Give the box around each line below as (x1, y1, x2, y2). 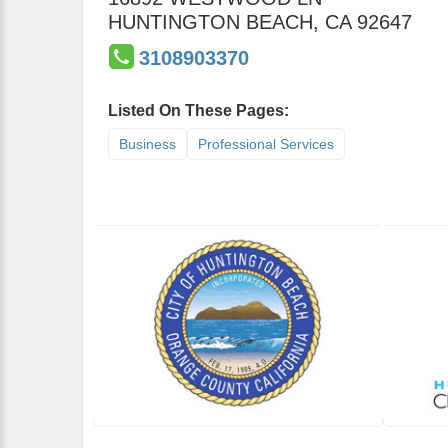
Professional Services (198, 136, 334, 152)
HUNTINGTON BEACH (108, 11, 313, 33)
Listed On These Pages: (108, 102, 289, 119)
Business (119, 136, 176, 152)
